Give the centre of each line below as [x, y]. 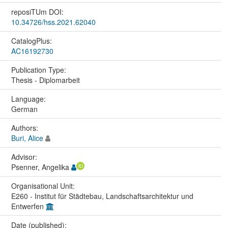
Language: [29, 98]
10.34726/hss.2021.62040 [53, 22]
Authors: [25, 127]
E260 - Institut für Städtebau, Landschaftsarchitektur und [102, 196]
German [24, 109]
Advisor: [25, 156]
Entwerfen [28, 206]
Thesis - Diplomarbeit [45, 80]
